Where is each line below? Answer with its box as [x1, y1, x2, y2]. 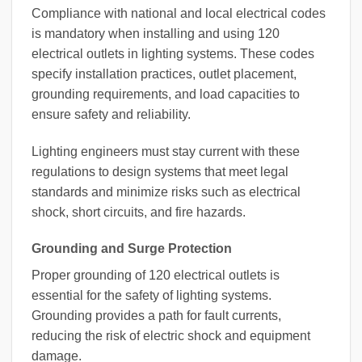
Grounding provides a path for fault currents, [32, 309, 281, 323]
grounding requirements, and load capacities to [32, 86, 300, 101]
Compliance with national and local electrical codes [32, 6, 326, 20]
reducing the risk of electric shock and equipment [32, 329, 310, 343]
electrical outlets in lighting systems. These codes [32, 46, 314, 61]
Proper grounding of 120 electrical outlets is [32, 268, 280, 283]
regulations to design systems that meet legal [32, 164, 288, 179]
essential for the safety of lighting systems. [32, 288, 271, 303]
